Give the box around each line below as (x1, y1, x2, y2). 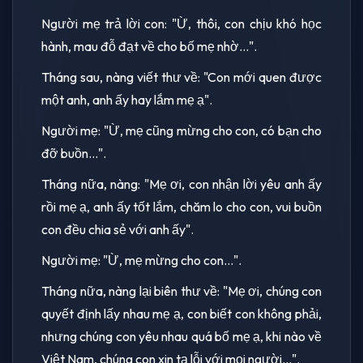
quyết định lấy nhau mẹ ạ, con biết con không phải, (41, 305, 322, 322)
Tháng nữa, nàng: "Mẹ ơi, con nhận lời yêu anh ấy (41, 175, 322, 192)
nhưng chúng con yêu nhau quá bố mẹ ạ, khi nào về (41, 327, 322, 344)
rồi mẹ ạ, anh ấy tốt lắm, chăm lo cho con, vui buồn (41, 198, 322, 215)
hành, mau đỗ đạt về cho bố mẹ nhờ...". (41, 37, 257, 54)
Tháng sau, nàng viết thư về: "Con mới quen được (41, 68, 322, 85)
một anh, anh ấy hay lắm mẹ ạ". (41, 91, 212, 108)
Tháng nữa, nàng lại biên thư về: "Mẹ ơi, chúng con (41, 282, 322, 299)
